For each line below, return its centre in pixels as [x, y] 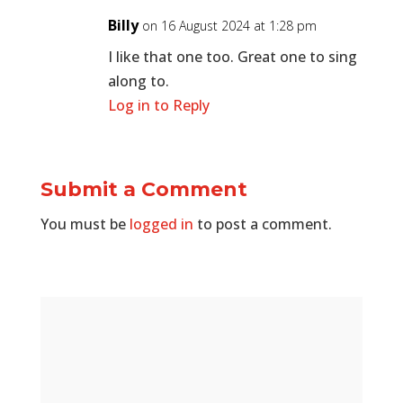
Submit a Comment [143, 190]
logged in [161, 224]
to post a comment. [262, 224]
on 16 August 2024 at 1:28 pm [229, 26]
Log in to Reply [158, 106]
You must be [85, 224]
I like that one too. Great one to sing [232, 57]
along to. [138, 81]
